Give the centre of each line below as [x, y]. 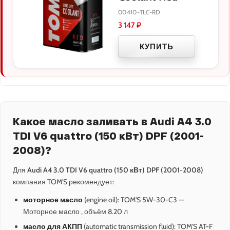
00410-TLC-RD [139, 12]
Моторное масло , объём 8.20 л [75, 212]
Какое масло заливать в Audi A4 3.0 [112, 121]
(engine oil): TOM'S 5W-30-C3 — [133, 200]
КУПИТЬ [157, 47]
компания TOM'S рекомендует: [63, 182]
